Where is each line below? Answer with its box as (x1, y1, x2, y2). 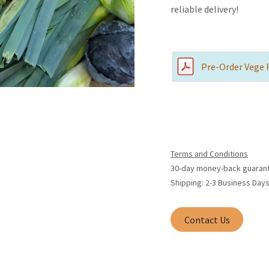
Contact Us (184, 213, 230, 226)
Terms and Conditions (171, 148, 248, 160)
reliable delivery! (171, 3, 238, 16)
